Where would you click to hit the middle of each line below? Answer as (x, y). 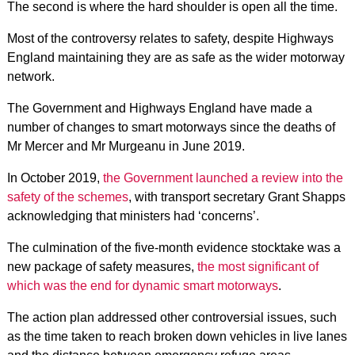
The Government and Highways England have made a (159, 108)
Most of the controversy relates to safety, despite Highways (170, 38)
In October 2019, (55, 178)
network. (31, 76)
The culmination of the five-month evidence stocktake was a (174, 248)
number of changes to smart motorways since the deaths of (171, 127)
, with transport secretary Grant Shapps (237, 197)
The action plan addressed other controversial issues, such (172, 317)
